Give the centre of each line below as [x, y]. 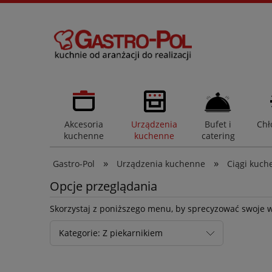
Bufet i [218, 124]
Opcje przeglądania [104, 186]
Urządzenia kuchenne [161, 164]
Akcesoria [83, 124]
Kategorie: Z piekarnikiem [111, 233]
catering [218, 136]
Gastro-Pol [74, 164]
